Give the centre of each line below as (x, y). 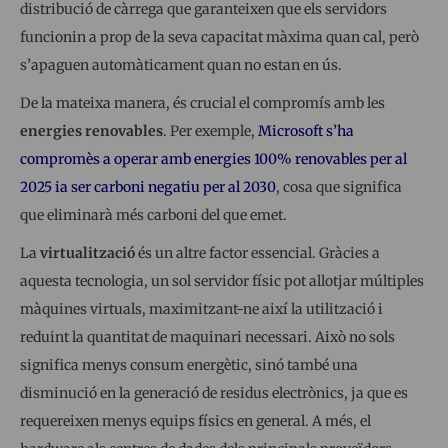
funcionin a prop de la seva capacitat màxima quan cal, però (219, 36)
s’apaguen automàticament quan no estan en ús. (181, 64)
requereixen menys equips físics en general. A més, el (195, 420)
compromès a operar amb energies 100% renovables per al (213, 158)
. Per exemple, (210, 130)
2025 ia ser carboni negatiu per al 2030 (148, 186)
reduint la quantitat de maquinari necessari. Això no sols (207, 336)
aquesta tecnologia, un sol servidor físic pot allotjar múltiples (222, 280)
